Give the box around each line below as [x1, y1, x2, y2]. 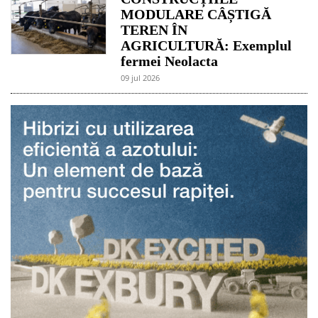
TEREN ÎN [121, 21, 188, 38]
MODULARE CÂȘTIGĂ [121, 6, 272, 22]
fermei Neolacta [121, 53, 219, 69]
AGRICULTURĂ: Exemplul [121, 37, 292, 53]
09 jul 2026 [121, 72, 160, 83]
